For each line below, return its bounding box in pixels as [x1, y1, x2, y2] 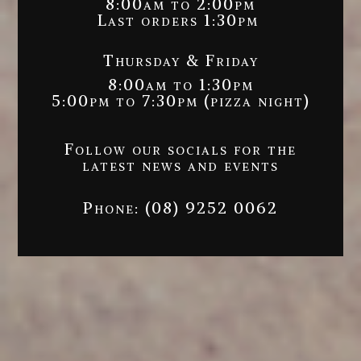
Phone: [83, 197, 145, 218]
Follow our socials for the [64, 138, 297, 159]
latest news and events [82, 154, 279, 175]
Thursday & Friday [102, 49, 259, 70]
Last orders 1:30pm [97, 9, 264, 30]
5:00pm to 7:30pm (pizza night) [51, 89, 310, 110]
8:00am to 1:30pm [107, 73, 254, 94]
